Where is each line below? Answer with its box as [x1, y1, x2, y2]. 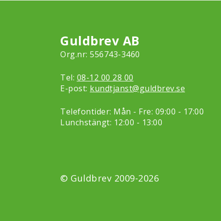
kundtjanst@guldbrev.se [90, 83, 185, 94]
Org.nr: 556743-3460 [60, 49, 140, 60]
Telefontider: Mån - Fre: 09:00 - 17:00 [60, 106, 204, 117]
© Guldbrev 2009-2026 [60, 172, 159, 184]
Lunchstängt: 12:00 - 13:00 [60, 117, 162, 128]
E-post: [60, 83, 90, 94]
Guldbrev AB [60, 32, 140, 49]
